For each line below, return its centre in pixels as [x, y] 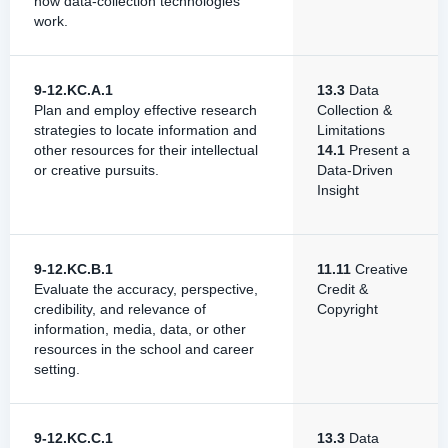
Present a [377, 150]
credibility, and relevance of [120, 309]
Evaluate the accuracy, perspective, [146, 289]
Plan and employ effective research [145, 110]
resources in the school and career [144, 349]
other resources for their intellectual [146, 150]
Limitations [351, 130]
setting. [57, 369]
